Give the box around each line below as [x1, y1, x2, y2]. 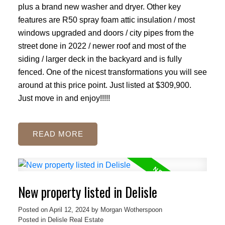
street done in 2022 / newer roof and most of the [18, 41, 186, 50]
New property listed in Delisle [18, 182, 157, 202]
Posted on [18, 205, 49, 213]
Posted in [18, 215, 46, 223]
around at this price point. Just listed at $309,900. [18, 80, 191, 89]
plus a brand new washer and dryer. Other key [18, 2, 181, 11]
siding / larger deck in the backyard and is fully [18, 54, 182, 63]
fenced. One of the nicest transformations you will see [18, 67, 207, 76]
